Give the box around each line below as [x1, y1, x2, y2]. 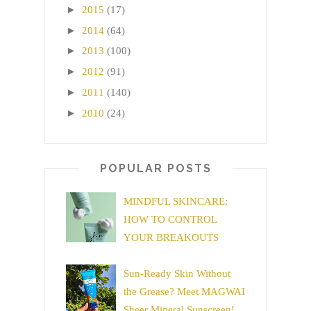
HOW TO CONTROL [124, 214, 217, 226]
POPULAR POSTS [99, 161, 212, 175]
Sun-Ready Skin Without [124, 267, 230, 279]
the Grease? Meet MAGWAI [124, 285, 245, 297]
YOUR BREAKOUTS [124, 232, 219, 244]
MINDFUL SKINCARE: [124, 196, 228, 208]
